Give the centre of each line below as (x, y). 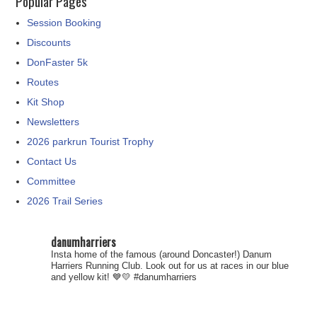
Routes (43, 82)
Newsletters (53, 122)
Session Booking (64, 23)
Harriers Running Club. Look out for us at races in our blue (170, 266)
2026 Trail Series (65, 201)
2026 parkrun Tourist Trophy (91, 142)
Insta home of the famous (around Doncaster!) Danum (162, 255)
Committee (52, 181)
